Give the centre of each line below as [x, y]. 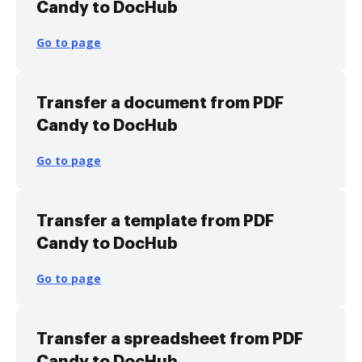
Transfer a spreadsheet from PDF [170, 339]
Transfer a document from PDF [160, 103]
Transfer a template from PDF [155, 221]
